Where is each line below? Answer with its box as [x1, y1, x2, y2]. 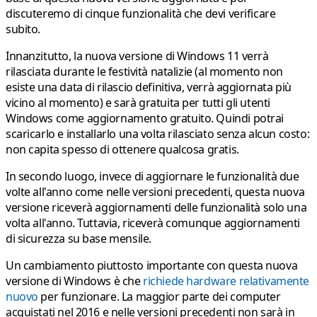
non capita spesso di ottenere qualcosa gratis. [6, 141, 239, 157]
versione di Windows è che [6, 272, 144, 289]
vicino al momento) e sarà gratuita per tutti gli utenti [6, 94, 270, 110]
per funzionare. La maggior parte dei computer [38, 288, 281, 304]
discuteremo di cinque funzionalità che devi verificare [6, 5, 276, 21]
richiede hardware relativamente [143, 272, 310, 289]
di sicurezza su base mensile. [6, 230, 151, 246]
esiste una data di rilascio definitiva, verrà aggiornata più [6, 79, 292, 95]
